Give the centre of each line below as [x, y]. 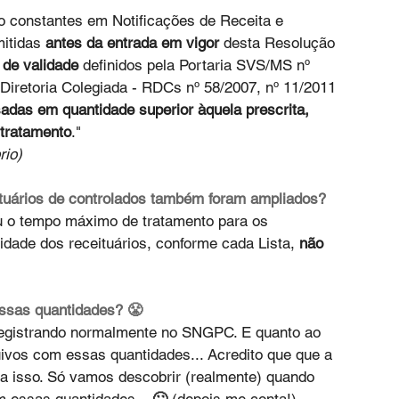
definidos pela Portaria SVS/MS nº [196, 65]
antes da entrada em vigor [132, 43]
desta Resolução [279, 43]
